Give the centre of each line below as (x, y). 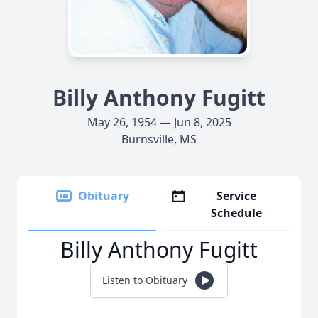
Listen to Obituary (145, 280)
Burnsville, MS (159, 139)
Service (237, 196)
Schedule (237, 213)
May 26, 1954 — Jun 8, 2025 (159, 122)
